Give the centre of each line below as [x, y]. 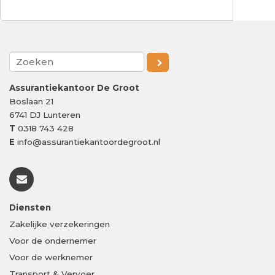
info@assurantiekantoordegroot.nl [89, 142]
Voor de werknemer [51, 258]
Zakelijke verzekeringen [60, 224]
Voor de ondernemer [53, 241]
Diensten [30, 208]
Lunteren [62, 115]
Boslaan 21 [31, 102]
